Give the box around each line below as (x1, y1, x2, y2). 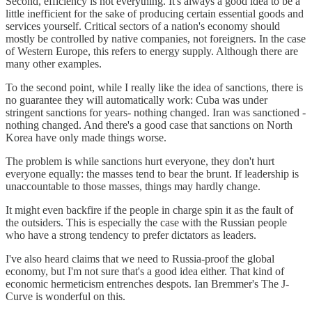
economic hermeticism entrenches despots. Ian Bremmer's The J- (6, 277, 289, 290)
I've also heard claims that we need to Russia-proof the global (6, 252, 274, 265)
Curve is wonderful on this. (6, 290, 125, 302)
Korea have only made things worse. (6, 131, 166, 143)
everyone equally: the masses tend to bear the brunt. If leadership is (6, 167, 299, 180)
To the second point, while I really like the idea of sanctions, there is (6, 81, 303, 93)
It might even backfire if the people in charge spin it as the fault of (6, 203, 293, 216)
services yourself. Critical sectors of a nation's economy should (6, 19, 280, 32)
